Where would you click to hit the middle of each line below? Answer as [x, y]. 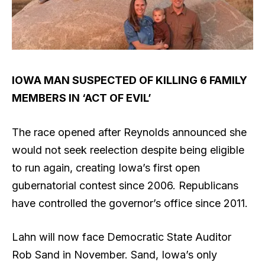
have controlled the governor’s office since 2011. [130, 203]
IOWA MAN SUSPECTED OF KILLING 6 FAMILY [130, 80]
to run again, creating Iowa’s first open [106, 167]
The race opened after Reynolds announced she [129, 132]
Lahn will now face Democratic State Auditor [122, 237]
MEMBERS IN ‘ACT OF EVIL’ [82, 98]
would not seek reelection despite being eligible [128, 150]
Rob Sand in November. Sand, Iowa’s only [114, 255]
